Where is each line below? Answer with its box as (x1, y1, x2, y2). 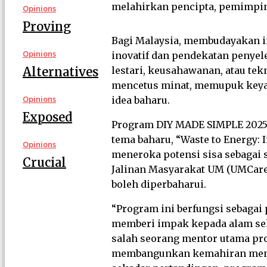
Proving (23, 19, 71, 34)
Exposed (23, 110, 72, 125)
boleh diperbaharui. (111, 178, 206, 190)
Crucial (23, 155, 66, 170)
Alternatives (23, 64, 98, 79)
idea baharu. (111, 94, 170, 106)
